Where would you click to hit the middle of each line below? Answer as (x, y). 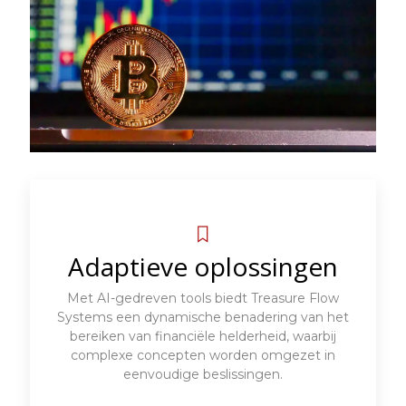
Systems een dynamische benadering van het (203, 317)
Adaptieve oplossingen (203, 266)
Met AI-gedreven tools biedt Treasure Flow (203, 298)
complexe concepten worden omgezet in (203, 355)
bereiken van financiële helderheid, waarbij (203, 336)
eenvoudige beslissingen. (203, 374)
